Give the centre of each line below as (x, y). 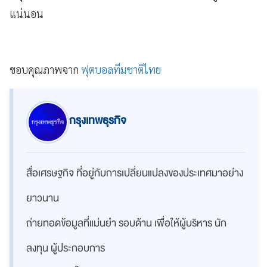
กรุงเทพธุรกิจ (98, 121)
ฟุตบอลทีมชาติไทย (121, 69)
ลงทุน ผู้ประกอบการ (66, 248)
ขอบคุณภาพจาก (45, 69)
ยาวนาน (43, 198)
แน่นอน (27, 13)
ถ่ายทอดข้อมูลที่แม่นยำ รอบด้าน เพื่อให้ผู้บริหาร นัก (126, 223)
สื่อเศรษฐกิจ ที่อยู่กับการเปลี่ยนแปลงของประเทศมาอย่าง (135, 173)
